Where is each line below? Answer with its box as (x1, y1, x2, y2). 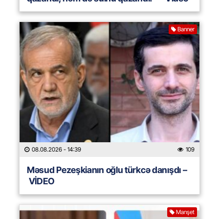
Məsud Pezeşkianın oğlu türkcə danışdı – (27, 165, 187, 175)
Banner (177, 25, 195, 33)
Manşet (176, 208, 195, 216)
